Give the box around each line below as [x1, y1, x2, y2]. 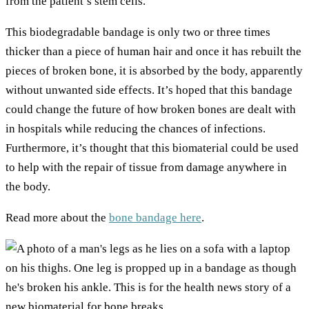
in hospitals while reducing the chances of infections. [6, 122, 266, 136]
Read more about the [6, 211, 109, 225]
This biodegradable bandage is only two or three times [6, 26, 270, 39]
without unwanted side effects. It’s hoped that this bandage [6, 83, 292, 97]
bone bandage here [109, 211, 201, 225]
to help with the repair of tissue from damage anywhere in [6, 161, 287, 175]
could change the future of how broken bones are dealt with [6, 103, 296, 117]
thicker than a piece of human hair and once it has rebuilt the [6, 45, 301, 59]
